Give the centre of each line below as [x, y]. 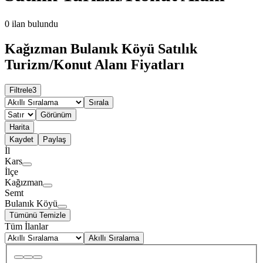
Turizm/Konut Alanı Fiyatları [95, 64]
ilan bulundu [35, 23]
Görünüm [56, 115]
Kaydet [21, 140]
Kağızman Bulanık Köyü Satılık [101, 48]
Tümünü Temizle [38, 215]
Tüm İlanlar [26, 227]
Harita [19, 127]
